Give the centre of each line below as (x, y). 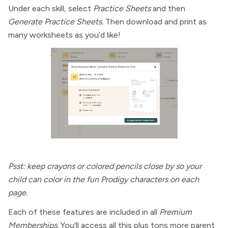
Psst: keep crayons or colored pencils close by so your (105, 166)
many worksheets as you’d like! (64, 35)
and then (169, 8)
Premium (176, 212)
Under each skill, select (51, 8)
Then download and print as (156, 22)
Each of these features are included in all (84, 212)
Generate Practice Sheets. (57, 22)
